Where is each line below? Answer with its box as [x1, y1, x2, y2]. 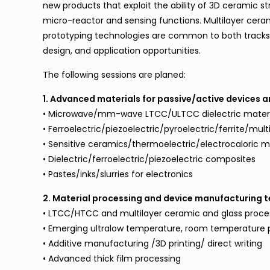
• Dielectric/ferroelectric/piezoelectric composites [43, 153, 256, 165]
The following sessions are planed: [43, 69, 186, 81]
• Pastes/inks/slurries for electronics [43, 168, 193, 180]
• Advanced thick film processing [43, 253, 181, 265]
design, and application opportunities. [43, 45, 201, 57]
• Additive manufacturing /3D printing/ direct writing [43, 237, 263, 250]
